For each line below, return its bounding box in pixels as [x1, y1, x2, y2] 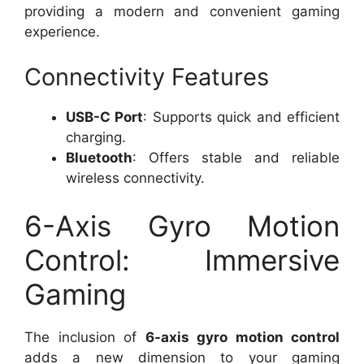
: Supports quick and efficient [143, 108, 340, 125]
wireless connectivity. [66, 169, 205, 186]
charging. [66, 128, 126, 145]
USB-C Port [66, 108, 144, 125]
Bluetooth [66, 149, 132, 166]
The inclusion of [24, 329, 145, 346]
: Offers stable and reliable [132, 149, 340, 166]
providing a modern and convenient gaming [24, 3, 340, 20]
